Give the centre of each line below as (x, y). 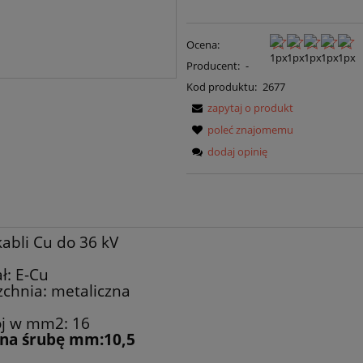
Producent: (214, 65)
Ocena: (203, 44)
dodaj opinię (238, 151)
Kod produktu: (222, 86)
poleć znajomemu (251, 129)
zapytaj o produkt (251, 107)
